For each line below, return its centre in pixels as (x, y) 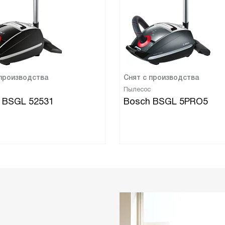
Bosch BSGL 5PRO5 (166, 101)
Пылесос (137, 89)
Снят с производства (161, 77)
